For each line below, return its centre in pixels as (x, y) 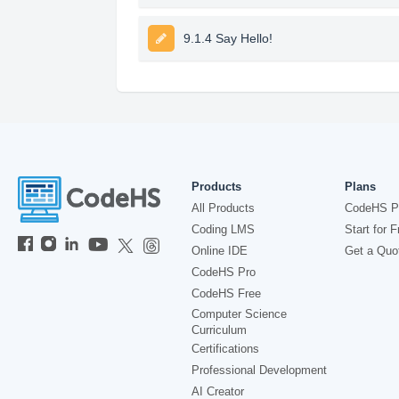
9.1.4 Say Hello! (228, 38)
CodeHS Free (226, 293)
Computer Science (239, 314)
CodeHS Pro (224, 272)
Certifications (225, 349)
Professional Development (259, 370)
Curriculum (219, 330)
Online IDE (220, 251)
